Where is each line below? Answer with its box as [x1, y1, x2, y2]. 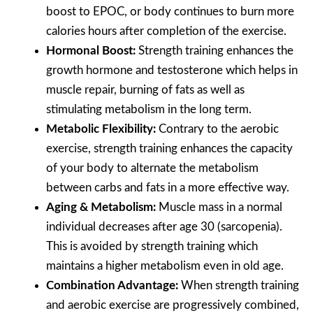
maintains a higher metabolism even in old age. [46, 259, 284, 272]
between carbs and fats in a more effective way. [46, 181, 289, 194]
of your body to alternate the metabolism [46, 161, 259, 174]
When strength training [181, 279, 299, 291]
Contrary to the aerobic [159, 122, 279, 135]
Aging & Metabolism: [46, 201, 156, 213]
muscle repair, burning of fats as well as [46, 83, 245, 96]
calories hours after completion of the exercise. [46, 24, 286, 37]
